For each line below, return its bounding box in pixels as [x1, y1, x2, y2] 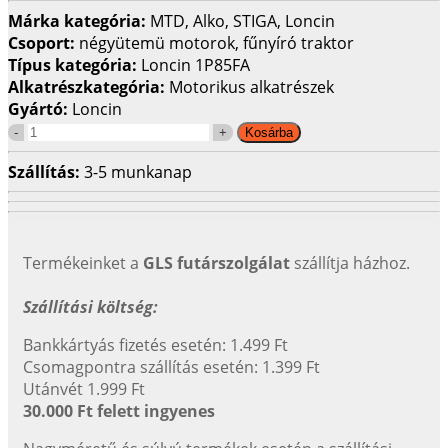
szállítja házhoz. [290, 251, 410, 274]
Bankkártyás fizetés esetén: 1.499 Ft [23, 333, 288, 356]
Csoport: [8, 31, 79, 54]
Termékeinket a [23, 251, 143, 274]
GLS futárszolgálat [143, 251, 290, 274]
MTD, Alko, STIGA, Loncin [150, 9, 335, 32]
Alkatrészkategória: [8, 75, 169, 98]
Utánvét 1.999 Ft [23, 377, 145, 400]
